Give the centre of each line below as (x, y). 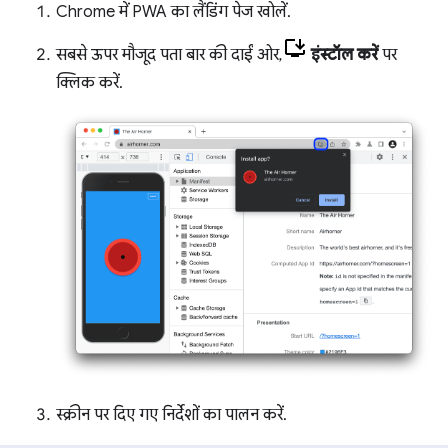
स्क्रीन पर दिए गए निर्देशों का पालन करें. (171, 414)
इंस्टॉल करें (344, 54)
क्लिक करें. (89, 82)
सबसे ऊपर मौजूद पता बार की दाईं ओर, (169, 54)
